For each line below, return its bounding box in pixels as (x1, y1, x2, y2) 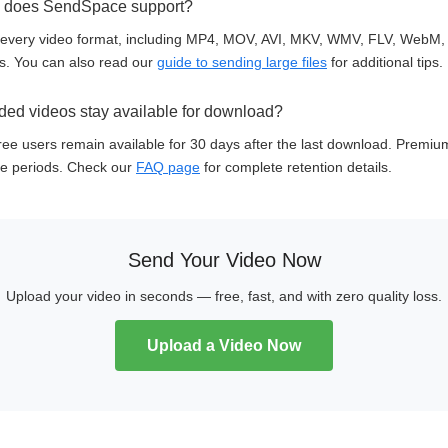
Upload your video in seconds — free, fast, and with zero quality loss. (6, 288, 442, 304)
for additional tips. (327, 54, 443, 70)
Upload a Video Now (147, 337, 301, 354)
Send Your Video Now (127, 249, 321, 271)
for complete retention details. (200, 159, 392, 175)
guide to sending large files (157, 54, 327, 70)
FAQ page (136, 159, 200, 175)
